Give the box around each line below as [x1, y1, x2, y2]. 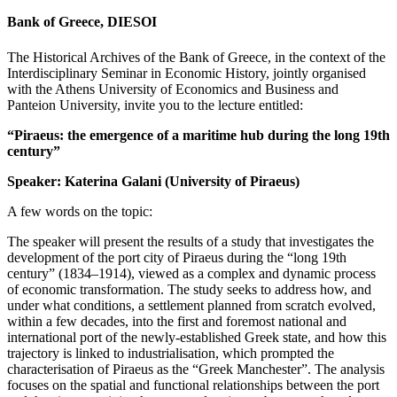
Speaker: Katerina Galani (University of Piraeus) [7, 173, 300, 189]
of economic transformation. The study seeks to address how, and [7, 281, 371, 297]
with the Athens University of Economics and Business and [7, 81, 339, 97]
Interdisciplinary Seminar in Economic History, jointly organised [7, 65, 366, 81]
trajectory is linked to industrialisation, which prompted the [7, 345, 334, 361]
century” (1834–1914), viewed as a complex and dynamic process [7, 265, 376, 281]
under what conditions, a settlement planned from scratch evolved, [7, 297, 376, 313]
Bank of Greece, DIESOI [7, 13, 157, 29]
